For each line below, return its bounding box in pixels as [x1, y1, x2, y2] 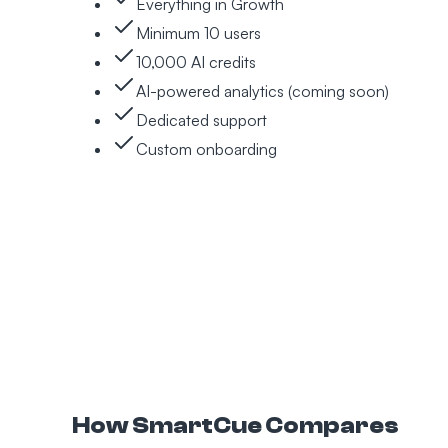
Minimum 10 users [136, 22, 261, 43]
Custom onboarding [136, 138, 277, 159]
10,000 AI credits [136, 51, 256, 72]
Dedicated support [136, 109, 267, 130]
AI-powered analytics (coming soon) [136, 80, 389, 101]
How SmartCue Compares [72, 411, 399, 439]
